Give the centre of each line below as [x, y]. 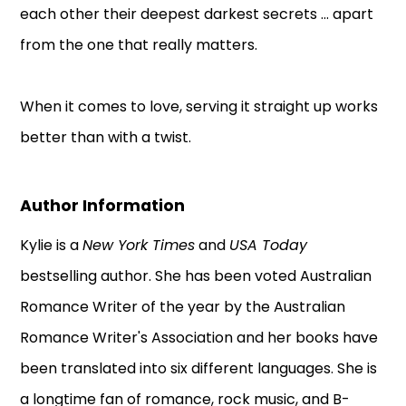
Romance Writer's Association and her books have [199, 337]
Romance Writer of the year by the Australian [183, 306]
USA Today [269, 245]
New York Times [139, 245]
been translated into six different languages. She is [199, 368]
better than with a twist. [106, 137]
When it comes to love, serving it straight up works [199, 106]
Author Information [103, 205]
